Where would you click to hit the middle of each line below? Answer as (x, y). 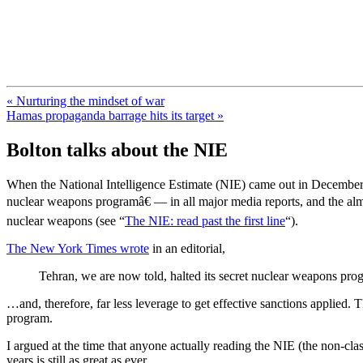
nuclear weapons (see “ (66, 220)
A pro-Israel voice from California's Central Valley (135, 71)
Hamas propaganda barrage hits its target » (115, 115)
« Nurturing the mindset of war (85, 100)
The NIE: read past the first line (205, 220)
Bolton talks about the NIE (117, 149)
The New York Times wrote (78, 248)
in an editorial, (187, 248)
